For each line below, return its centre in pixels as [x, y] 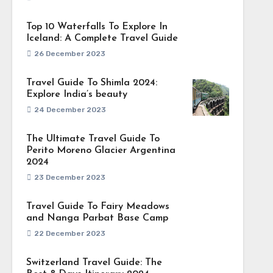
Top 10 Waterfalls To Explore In [97, 27]
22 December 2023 [69, 233]
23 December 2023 [69, 177]
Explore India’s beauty [76, 94]
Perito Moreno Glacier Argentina [101, 151]
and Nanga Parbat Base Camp [97, 218]
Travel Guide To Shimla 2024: [91, 83]
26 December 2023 [69, 54]
